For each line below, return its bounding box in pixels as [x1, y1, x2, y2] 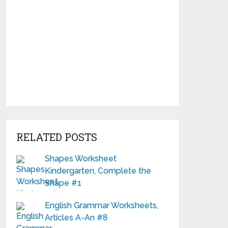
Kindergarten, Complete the [45, 166, 152, 176]
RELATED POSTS [16, 130, 98, 144]
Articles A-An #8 [45, 213, 108, 222]
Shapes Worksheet [45, 154, 117, 163]
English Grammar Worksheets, [45, 201, 159, 210]
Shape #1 [45, 178, 82, 188]
